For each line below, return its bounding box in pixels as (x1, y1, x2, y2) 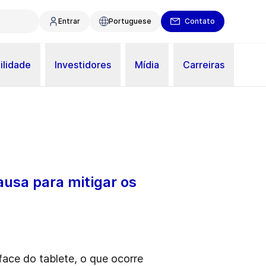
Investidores (55, 58, 111, 71)
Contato (185, 17, 215, 26)
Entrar (58, 17, 80, 26)
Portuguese (109, 17, 151, 26)
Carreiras (183, 58, 224, 71)
